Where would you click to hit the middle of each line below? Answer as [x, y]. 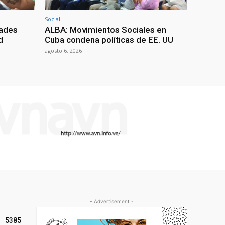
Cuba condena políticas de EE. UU [109, 39]
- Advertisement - [111, 201]
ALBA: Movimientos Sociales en [105, 29]
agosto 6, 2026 [63, 50]
